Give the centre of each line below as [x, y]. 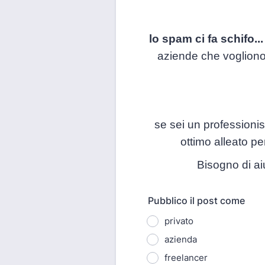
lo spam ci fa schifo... [206, 39]
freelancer [186, 258]
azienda [181, 239]
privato [179, 221]
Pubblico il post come [196, 201]
